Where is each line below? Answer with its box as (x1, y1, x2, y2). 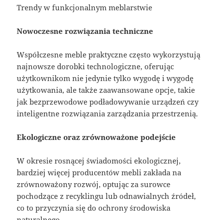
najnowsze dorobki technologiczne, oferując (17, 61, 174, 72)
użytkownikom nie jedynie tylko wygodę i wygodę (17, 73, 194, 83)
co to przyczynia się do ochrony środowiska (17, 203, 171, 213)
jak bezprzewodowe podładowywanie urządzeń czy (17, 97, 199, 107)
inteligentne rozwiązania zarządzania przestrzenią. (17, 109, 198, 119)
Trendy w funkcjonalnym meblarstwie (17, 2, 153, 13)
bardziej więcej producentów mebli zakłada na (17, 167, 182, 178)
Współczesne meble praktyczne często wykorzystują (17, 50, 201, 60)
